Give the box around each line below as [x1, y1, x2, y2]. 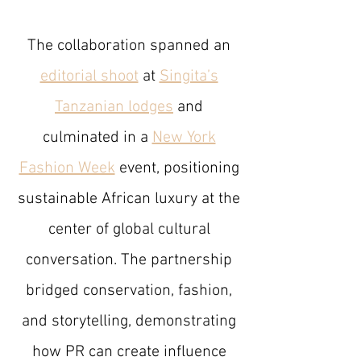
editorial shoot [39, 67, 139, 86]
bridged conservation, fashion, [26, 281, 232, 301]
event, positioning [114, 159, 239, 178]
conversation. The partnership [26, 251, 232, 270]
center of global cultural [48, 220, 210, 239]
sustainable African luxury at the [18, 189, 240, 209]
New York [151, 128, 216, 147]
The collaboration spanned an [27, 36, 230, 56]
